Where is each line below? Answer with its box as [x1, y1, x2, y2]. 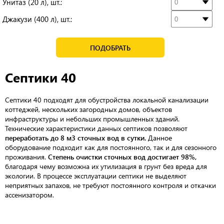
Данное [146, 133, 172, 142]
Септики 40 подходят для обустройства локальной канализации [5, 95, 208, 104]
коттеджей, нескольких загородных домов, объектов [5, 104, 172, 114]
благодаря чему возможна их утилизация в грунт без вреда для [5, 161, 207, 171]
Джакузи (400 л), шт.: [2, 14, 72, 24]
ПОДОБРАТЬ [89, 42, 130, 52]
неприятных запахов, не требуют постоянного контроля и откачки [5, 180, 216, 190]
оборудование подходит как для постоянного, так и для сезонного [5, 142, 216, 152]
